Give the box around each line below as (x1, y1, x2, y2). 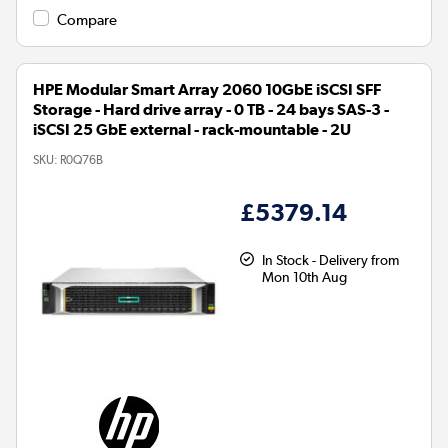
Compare (57, 11, 117, 30)
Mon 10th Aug (261, 269, 347, 286)
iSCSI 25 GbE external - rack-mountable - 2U (33, 120, 351, 140)
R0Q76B (60, 153, 103, 168)
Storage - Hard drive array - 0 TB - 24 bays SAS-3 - (33, 100, 389, 120)
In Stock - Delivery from (261, 252, 399, 269)
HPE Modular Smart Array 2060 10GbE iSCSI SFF (33, 80, 381, 100)
